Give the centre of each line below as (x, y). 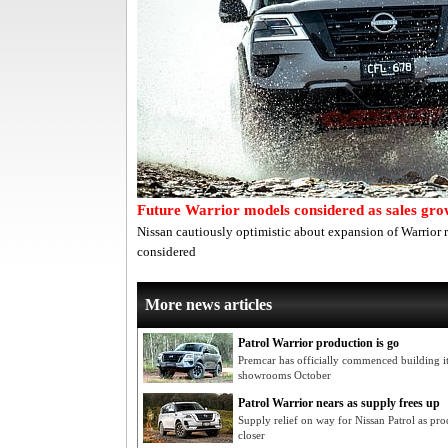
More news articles (208, 304)
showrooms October (284, 375)
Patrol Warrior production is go (318, 343)
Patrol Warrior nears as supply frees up (339, 403)
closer (251, 435)
